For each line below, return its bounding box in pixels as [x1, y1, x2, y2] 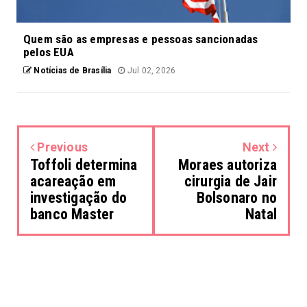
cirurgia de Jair [184, 172, 277, 190]
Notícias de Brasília [32, 65, 112, 75]
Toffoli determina [30, 156, 138, 173]
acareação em [30, 172, 116, 190]
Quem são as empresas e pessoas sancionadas [23, 32, 258, 46]
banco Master [30, 205, 114, 223]
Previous [34, 139, 88, 154]
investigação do [30, 188, 127, 206]
